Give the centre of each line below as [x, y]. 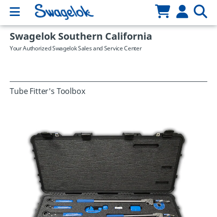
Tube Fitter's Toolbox [47, 92]
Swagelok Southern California [81, 37]
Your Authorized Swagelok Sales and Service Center [76, 48]
